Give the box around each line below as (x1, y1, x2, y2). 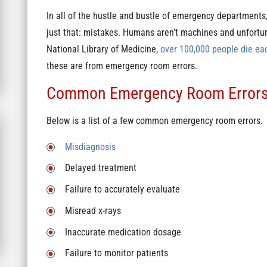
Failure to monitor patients (64, 248, 168, 259)
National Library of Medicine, (46, 44, 160, 55)
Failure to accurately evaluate (64, 184, 180, 195)
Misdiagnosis (64, 141, 116, 153)
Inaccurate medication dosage (64, 226, 181, 238)
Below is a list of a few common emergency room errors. (46, 116, 263, 126)
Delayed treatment (64, 163, 136, 174)
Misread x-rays (64, 205, 121, 216)
